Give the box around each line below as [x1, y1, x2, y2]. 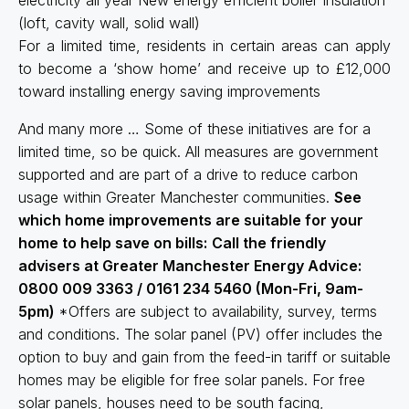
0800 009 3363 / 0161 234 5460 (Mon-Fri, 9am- [18, 278, 363, 298]
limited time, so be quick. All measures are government [18, 142, 378, 161]
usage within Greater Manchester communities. [18, 187, 334, 206]
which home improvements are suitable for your [18, 210, 363, 229]
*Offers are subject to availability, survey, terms [58, 301, 377, 320]
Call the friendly [212, 233, 326, 252]
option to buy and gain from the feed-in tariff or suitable [18, 347, 391, 366]
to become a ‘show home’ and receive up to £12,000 [18, 58, 391, 78]
